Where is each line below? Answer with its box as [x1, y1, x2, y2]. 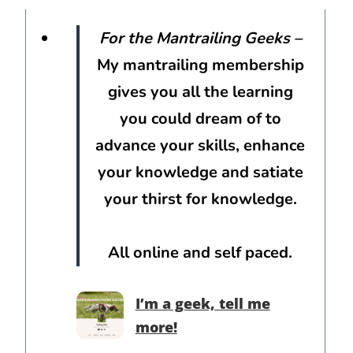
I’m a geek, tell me [135, 294, 270, 314]
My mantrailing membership [96, 54, 304, 76]
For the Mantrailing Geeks [98, 28, 294, 50]
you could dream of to [119, 108, 281, 130]
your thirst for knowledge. [103, 188, 297, 210]
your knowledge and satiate [97, 162, 303, 184]
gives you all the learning [107, 81, 293, 103]
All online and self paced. [108, 242, 293, 264]
